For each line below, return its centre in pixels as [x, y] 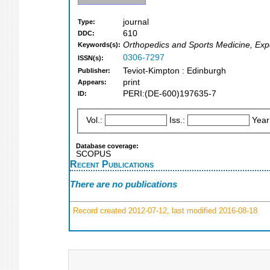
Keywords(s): [99, 45]
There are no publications [124, 184]
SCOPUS [93, 154]
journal [136, 22]
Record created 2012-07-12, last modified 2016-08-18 [164, 210]
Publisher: [94, 71]
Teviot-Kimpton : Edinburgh [174, 71]
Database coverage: [107, 146]
